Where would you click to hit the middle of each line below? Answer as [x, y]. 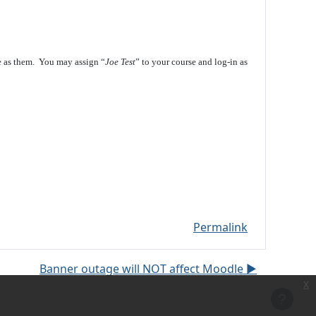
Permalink [220, 227]
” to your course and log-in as [192, 62]
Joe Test [120, 62]
